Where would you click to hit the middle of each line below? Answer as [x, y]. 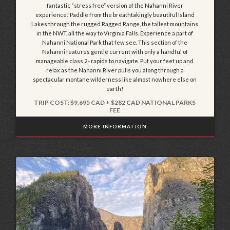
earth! [115, 88]
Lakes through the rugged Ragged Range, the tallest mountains [115, 24]
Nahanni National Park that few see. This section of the [115, 42]
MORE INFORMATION [115, 127]
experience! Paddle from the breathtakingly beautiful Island [115, 14]
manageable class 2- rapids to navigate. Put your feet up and [115, 61]
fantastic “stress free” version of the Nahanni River [115, 5]
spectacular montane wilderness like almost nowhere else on [115, 79]
